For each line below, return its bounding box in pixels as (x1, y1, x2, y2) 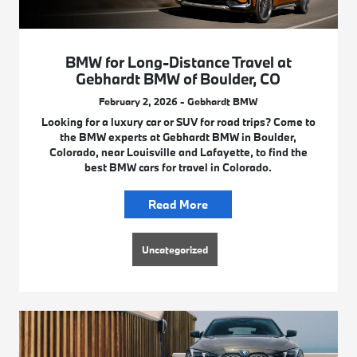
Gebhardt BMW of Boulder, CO (76, 69, 281, 89)
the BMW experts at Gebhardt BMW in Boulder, (60, 130, 297, 145)
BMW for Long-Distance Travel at (65, 53, 292, 73)
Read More (148, 197, 209, 213)
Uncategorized (142, 243, 209, 257)
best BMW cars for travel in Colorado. (84, 160, 273, 175)
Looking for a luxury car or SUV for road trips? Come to (41, 115, 316, 130)
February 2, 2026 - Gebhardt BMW (99, 95, 258, 108)
